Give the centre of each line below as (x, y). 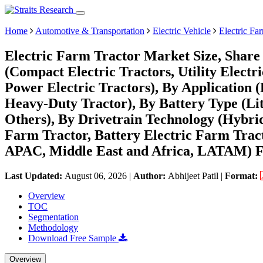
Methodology (53, 227)
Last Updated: (35, 176)
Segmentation (53, 217)
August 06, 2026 (96, 176)
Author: (151, 176)
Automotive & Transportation (90, 31)
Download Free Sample (73, 238)
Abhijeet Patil (193, 176)
